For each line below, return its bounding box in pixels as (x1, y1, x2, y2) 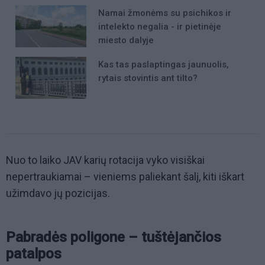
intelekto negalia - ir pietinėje (98, 21, 221, 32)
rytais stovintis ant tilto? (98, 72, 198, 83)
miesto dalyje (98, 34, 154, 46)
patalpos (6, 245, 62, 263)
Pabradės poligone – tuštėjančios (6, 229, 221, 246)
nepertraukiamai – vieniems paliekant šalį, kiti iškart (6, 170, 244, 183)
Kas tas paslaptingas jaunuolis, (98, 59, 229, 70)
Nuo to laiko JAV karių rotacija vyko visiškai (6, 154, 205, 167)
